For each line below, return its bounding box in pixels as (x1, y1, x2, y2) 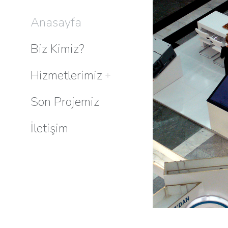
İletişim (31, 120, 68, 136)
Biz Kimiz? (31, 41, 84, 57)
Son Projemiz (31, 94, 99, 110)
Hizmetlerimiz (31, 67, 102, 83)
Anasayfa (31, 14, 81, 31)
